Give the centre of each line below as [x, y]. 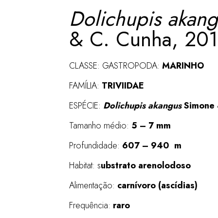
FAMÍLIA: [85, 86]
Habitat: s [85, 165]
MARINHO [183, 66]
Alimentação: [93, 185]
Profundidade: [96, 145]
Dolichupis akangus [142, 106]
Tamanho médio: [100, 126]
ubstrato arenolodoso [146, 165]
